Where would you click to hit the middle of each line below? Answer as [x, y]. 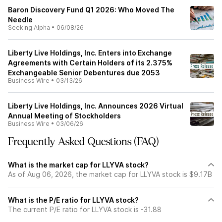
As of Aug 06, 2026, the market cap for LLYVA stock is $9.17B [110, 174]
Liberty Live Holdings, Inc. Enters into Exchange [90, 53]
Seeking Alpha [29, 28]
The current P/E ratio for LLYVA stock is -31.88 [85, 209]
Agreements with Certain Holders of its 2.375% [90, 63]
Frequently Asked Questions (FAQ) [83, 142]
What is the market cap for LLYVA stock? [78, 165]
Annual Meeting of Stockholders [64, 116]
